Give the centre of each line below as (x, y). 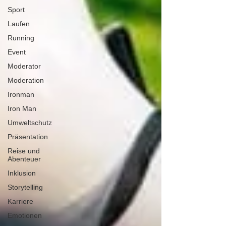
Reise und (24, 151)
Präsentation (28, 137)
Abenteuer (24, 159)
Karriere (20, 201)
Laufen (19, 24)
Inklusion (22, 173)
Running (21, 38)
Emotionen (25, 215)
